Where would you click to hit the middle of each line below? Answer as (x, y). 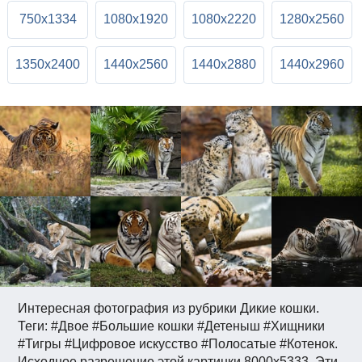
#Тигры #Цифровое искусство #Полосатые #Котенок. (178, 344)
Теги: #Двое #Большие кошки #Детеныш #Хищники (172, 326)
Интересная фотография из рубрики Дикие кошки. (169, 309)
